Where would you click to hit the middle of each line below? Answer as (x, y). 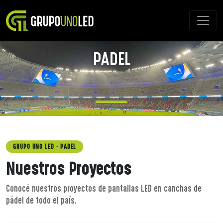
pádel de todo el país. (41, 200)
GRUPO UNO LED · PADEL (45, 146)
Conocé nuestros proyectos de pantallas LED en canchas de (104, 188)
